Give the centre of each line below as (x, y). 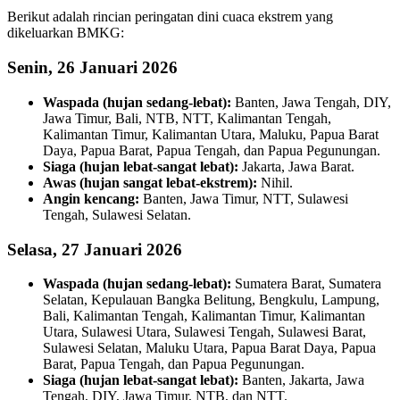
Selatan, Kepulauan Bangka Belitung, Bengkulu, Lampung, (211, 300)
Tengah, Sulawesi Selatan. (117, 214)
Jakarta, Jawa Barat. (296, 166)
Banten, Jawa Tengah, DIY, (311, 102)
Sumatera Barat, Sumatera (306, 284)
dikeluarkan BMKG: (66, 33)
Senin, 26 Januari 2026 (92, 68)
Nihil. (275, 182)
